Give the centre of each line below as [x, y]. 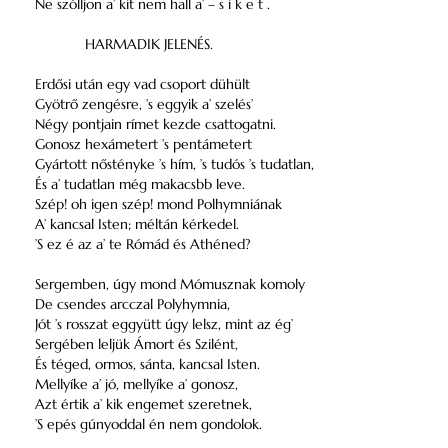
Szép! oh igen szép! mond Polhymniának [158, 204]
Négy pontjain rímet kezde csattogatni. [155, 124]
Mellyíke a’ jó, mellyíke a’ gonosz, [136, 384]
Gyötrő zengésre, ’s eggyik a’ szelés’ [144, 104]
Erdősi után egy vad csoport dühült [142, 84]
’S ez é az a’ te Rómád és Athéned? [143, 244]
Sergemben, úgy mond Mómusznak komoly [170, 284]
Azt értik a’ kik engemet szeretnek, [143, 404]
